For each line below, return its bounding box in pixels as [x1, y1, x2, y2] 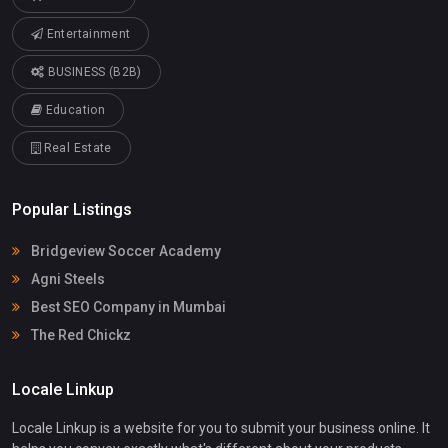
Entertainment [43, 27, 131, 42]
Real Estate [40, 141, 112, 156]
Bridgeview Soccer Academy [28, 243, 221, 260]
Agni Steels [28, 271, 105, 288]
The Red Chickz [28, 327, 131, 344]
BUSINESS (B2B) [44, 65, 142, 80]
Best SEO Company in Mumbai [28, 299, 226, 316]
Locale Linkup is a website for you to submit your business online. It [12, 419, 430, 436]
